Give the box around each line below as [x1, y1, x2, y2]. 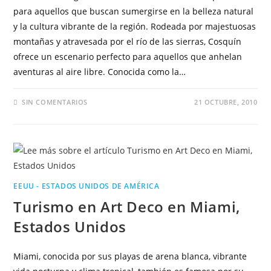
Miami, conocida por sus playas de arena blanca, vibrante [13, 250, 247, 262]
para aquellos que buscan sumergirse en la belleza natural [13, 5, 254, 17]
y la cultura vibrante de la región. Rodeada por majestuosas [13, 21, 256, 32]
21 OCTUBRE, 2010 [194, 97, 258, 106]
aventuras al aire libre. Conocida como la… [13, 66, 186, 77]
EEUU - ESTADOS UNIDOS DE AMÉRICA [13, 181, 160, 191]
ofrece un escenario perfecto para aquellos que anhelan [13, 51, 243, 62]
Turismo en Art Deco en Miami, [13, 197, 240, 217]
